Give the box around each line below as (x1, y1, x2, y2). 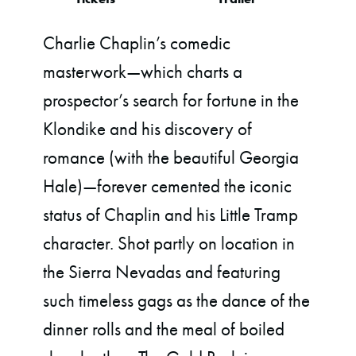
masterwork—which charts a (43, 60, 243, 84)
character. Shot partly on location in (43, 231, 296, 256)
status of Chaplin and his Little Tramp (43, 203, 299, 227)
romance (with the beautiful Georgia (43, 145, 300, 170)
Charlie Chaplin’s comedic (43, 31, 231, 56)
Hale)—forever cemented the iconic (43, 174, 292, 199)
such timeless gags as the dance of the (43, 288, 311, 313)
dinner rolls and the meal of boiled (43, 317, 285, 342)
